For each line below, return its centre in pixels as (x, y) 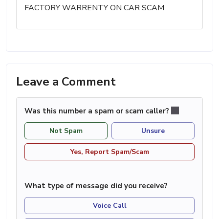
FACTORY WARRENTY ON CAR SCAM (94, 8)
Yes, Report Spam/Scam (109, 152)
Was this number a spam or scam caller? (98, 111)
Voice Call (109, 206)
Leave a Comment (66, 81)
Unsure (153, 131)
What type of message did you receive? (96, 186)
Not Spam (66, 131)
